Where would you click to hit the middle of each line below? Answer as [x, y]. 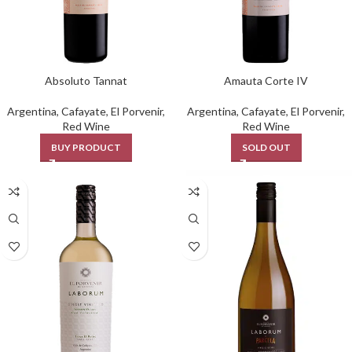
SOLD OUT [266, 148]
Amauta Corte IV [266, 81]
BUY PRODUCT [86, 148]
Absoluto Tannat [86, 81]
